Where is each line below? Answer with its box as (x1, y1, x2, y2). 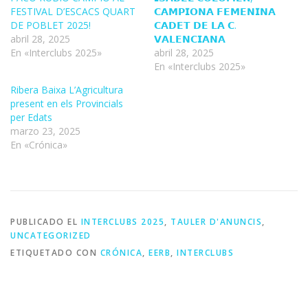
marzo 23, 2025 (10, 124, 80, 137)
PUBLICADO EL (10, 216, 81, 228)
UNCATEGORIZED (10, 230, 91, 242)
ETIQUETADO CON (10, 247, 100, 259)
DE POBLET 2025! (10, 18, 91, 32)
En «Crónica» (10, 137, 67, 151)
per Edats (10, 110, 52, 124)
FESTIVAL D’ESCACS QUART (10, 4, 135, 18)
